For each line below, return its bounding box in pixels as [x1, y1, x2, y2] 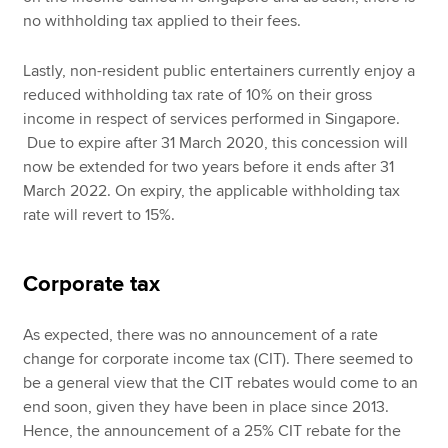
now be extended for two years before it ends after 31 [23, 157, 395, 178]
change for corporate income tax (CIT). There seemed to [23, 349, 414, 370]
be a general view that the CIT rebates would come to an [23, 373, 419, 394]
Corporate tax [23, 271, 161, 299]
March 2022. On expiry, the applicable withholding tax [23, 181, 401, 202]
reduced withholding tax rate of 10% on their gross [23, 85, 373, 106]
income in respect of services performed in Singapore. [23, 109, 405, 130]
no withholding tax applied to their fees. [23, 10, 302, 31]
